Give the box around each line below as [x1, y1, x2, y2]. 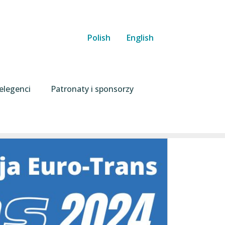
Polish [87, 32, 110, 44]
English [127, 32, 154, 44]
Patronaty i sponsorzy [51, 83, 134, 94]
